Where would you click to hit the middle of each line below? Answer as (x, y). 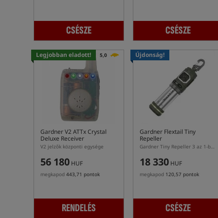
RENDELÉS (79, 208)
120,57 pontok (182, 174)
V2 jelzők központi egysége (72, 146)
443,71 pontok (83, 174)
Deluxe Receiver (62, 138)
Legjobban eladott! (64, 55)
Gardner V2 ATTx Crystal (73, 132)
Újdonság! (150, 55)
